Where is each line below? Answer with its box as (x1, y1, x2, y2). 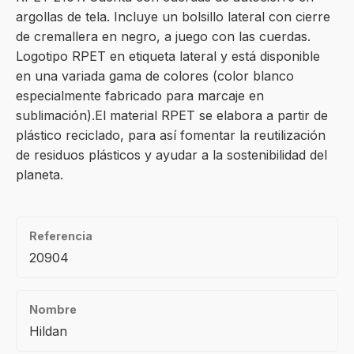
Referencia (29, 229, 92, 243)
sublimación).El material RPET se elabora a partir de (16, 107, 328, 123)
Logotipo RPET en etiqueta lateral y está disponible (16, 48, 320, 64)
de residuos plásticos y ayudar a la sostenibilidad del (16, 147, 327, 163)
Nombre (29, 303, 77, 316)
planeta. (16, 167, 63, 183)
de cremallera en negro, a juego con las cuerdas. (16, 28, 311, 44)
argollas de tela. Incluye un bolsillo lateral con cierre (16, 9, 330, 24)
